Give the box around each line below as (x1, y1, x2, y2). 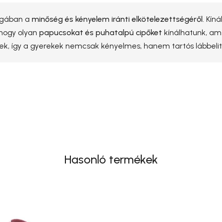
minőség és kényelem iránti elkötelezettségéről (32, 14, 203, 24)
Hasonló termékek (64, 152, 158, 166)
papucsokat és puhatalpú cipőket (39, 27, 162, 37)
